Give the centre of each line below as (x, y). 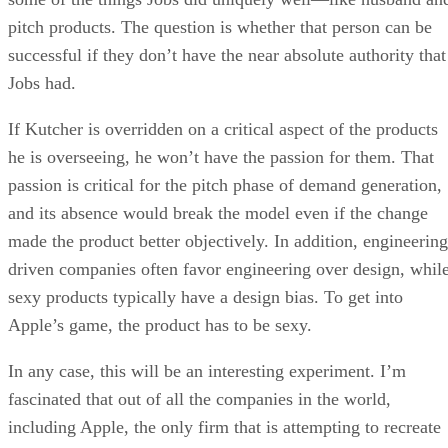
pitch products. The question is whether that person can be (220, 27)
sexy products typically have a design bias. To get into (205, 297)
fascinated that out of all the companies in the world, (199, 399)
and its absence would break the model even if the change (218, 213)
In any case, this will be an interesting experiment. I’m (207, 371)
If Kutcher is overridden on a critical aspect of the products (223, 129)
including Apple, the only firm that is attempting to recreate (224, 427)
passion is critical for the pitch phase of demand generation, (225, 185)
